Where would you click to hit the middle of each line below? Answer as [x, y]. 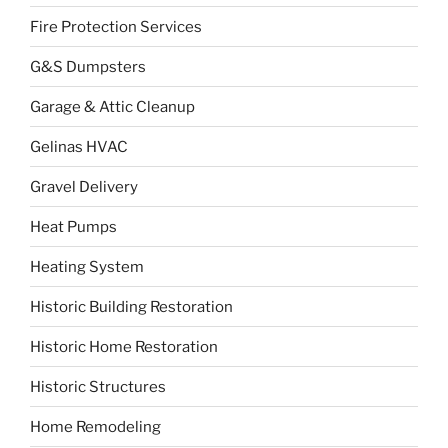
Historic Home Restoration [124, 346]
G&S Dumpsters [88, 66]
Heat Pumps [73, 226]
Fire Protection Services [116, 26]
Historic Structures [98, 386]
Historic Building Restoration [131, 306]
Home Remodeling [95, 426]
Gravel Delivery [84, 186]
